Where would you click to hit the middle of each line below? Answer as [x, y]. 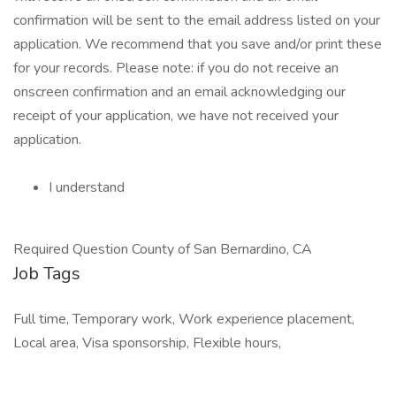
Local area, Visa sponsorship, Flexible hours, [147, 343]
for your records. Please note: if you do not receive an [176, 68]
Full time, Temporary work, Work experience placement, [184, 319]
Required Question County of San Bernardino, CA [163, 249]
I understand [87, 187]
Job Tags [47, 274]
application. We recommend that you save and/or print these [198, 44]
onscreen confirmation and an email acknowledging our [179, 92]
